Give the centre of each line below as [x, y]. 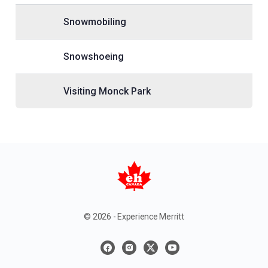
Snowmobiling [95, 22]
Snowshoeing [94, 56]
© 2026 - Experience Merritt [134, 216]
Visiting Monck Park [107, 91]
